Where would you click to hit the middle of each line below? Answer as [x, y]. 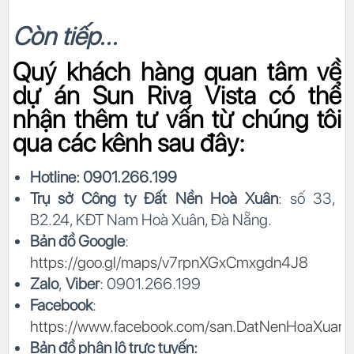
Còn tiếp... [65, 37]
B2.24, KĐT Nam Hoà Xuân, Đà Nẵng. [153, 220]
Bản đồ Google [77, 241]
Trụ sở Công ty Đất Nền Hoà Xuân [154, 199]
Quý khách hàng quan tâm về [177, 72]
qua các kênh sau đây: [129, 143]
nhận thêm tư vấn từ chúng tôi [177, 120]
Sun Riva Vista [174, 96]
